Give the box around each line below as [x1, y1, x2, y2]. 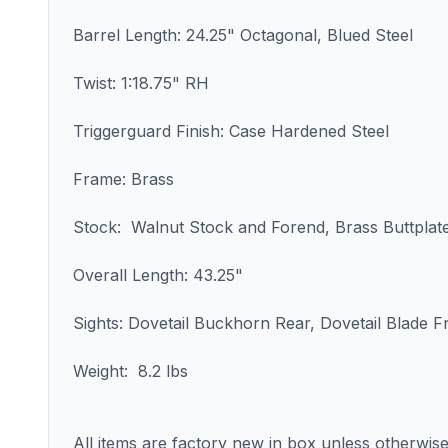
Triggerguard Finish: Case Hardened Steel [73, 121, 389, 141]
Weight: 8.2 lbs [73, 361, 188, 381]
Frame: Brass [73, 169, 174, 189]
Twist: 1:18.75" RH [73, 73, 209, 93]
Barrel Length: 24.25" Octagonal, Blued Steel [73, 25, 413, 45]
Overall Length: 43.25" [73, 265, 248, 285]
